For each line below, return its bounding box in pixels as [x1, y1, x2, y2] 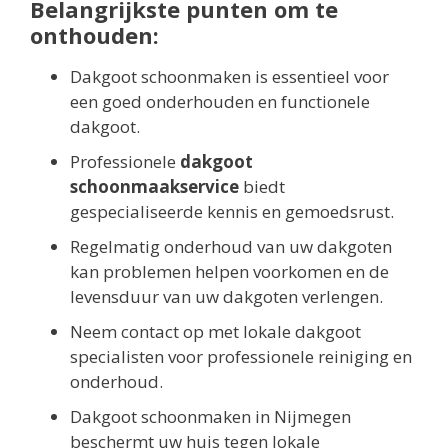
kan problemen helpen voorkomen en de [70, 259, 389, 283]
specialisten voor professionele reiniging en [70, 344, 412, 368]
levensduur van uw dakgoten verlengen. [70, 284, 383, 308]
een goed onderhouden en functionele [70, 89, 370, 113]
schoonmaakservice [70, 174, 239, 198]
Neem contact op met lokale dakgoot [70, 319, 361, 343]
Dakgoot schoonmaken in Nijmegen [70, 404, 351, 428]
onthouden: [30, 19, 159, 50]
